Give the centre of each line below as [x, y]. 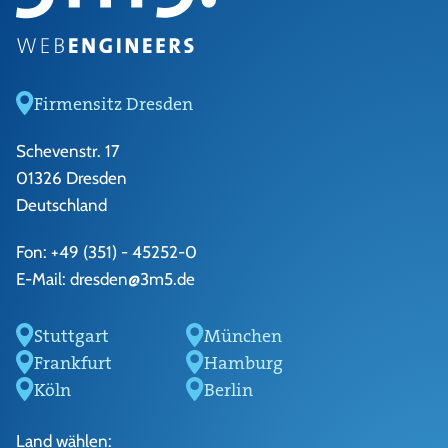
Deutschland [61, 204]
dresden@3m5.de [132, 278]
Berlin [228, 389]
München [243, 335]
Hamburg [243, 362]
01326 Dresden [71, 177]
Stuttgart [71, 335]
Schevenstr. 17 [68, 150]
